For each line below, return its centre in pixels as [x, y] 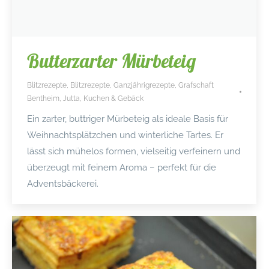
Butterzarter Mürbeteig [111, 61]
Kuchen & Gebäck [113, 99]
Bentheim [43, 99]
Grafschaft [196, 86]
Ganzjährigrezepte [144, 86]
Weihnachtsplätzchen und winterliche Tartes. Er [125, 135]
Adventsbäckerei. [63, 184]
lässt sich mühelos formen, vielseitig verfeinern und [134, 152]
